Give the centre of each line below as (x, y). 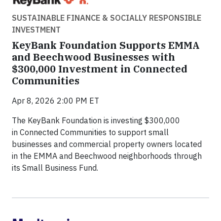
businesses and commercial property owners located (107, 144)
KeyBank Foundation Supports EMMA (106, 45)
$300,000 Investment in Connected (100, 69)
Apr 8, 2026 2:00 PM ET (55, 101)
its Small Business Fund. (55, 168)
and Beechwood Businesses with (93, 57)
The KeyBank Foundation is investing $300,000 (96, 121)
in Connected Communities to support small (90, 132)
